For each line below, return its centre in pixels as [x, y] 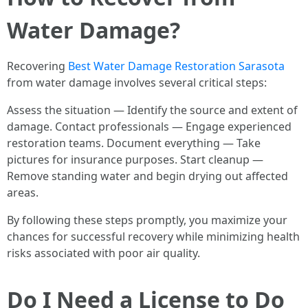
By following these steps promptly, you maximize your [147, 220]
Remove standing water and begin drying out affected [147, 176]
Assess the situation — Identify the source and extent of [152, 110]
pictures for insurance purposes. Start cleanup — [135, 159]
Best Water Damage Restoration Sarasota [176, 66]
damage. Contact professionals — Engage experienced [149, 126]
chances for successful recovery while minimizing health [153, 236]
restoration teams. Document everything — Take [134, 143]
